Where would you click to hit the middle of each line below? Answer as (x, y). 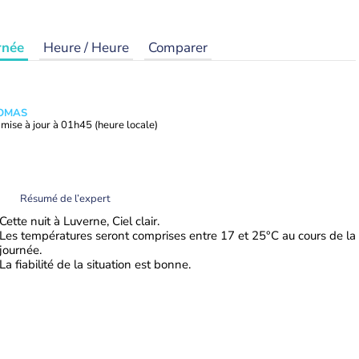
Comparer (178, 48)
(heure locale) (126, 125)
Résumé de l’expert (65, 198)
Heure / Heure (86, 48)
